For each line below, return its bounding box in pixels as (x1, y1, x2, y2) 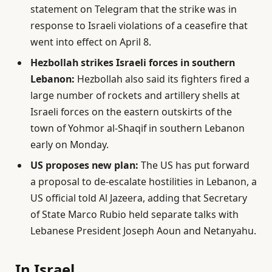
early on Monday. (30, 138, 109, 151)
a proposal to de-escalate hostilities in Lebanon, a (30, 175, 257, 188)
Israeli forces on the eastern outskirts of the (30, 105, 232, 118)
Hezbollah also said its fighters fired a (75, 72, 250, 86)
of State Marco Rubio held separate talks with (30, 208, 239, 221)
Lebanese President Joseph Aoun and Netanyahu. (30, 224, 256, 237)
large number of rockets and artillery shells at (30, 89, 240, 102)
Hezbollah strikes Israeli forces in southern (30, 56, 235, 69)
